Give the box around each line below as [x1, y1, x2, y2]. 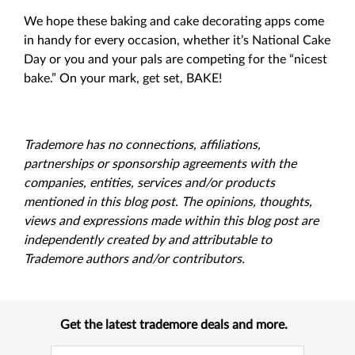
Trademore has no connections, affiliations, [24, 139, 261, 151]
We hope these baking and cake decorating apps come [24, 15, 324, 28]
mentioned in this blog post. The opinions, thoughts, [24, 196, 312, 208]
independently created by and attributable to [24, 234, 272, 246]
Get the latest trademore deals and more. [59, 319, 288, 331]
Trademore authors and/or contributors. [24, 253, 245, 265]
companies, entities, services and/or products [24, 177, 275, 189]
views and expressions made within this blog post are [24, 215, 319, 227]
